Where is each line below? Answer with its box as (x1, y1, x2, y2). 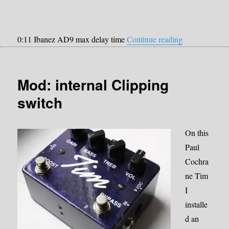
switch (17, 91, 63, 113)
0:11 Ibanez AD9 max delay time (17, 33, 127, 44)
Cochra (185, 155, 209, 167)
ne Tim (185, 170, 209, 181)
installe (185, 198, 208, 210)
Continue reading (127, 33, 183, 44)
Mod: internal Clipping (17, 74, 169, 95)
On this (185, 127, 209, 138)
